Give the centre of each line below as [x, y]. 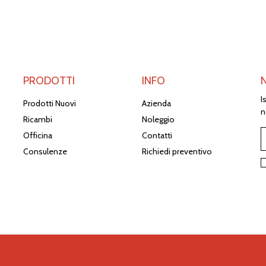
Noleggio [158, 120]
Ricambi [38, 120]
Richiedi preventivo [177, 152]
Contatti [157, 136]
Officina [38, 136]
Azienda [156, 104]
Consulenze [45, 152]
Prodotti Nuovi [50, 104]
